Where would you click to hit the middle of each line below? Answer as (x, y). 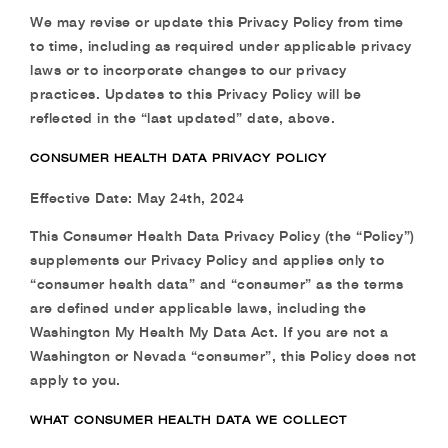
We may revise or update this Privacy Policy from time (217, 21)
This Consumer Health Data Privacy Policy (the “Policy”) (222, 235)
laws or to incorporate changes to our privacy (188, 69)
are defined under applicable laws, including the (198, 307)
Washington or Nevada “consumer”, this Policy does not (223, 355)
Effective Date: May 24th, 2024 (137, 197)
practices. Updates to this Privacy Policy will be (196, 93)
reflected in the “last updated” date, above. (182, 117)
